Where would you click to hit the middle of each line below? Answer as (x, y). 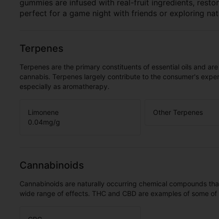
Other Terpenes (178, 112)
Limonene (43, 112)
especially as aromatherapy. (65, 86)
